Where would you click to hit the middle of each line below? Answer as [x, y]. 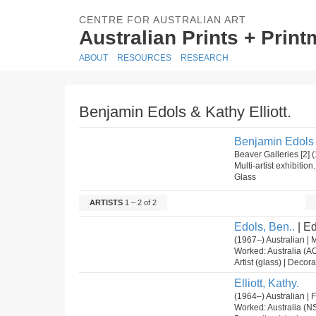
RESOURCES [144, 58]
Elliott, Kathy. [267, 283]
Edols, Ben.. [265, 227]
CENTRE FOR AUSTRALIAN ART [163, 20]
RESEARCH [205, 58]
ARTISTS [106, 202]
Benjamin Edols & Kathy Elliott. [185, 112]
